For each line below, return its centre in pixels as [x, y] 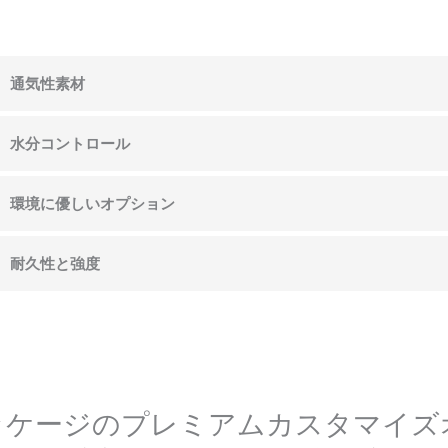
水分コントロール [70, 143]
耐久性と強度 [55, 263]
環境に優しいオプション [93, 203]
